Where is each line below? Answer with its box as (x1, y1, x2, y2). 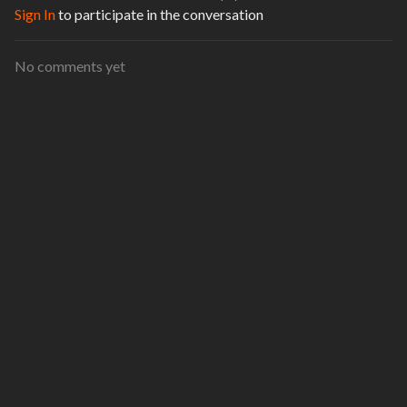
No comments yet (15, 56, 125, 74)
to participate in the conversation (55, 5, 263, 23)
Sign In (15, 5, 55, 23)
